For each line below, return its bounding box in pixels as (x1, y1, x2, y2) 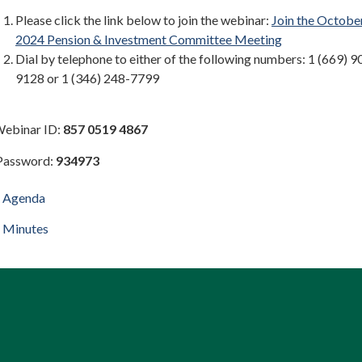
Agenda (2, 190, 45, 205)
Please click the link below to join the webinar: (15, 12, 271, 27)
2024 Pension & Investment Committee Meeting (15, 32, 282, 47)
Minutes (2, 221, 48, 236)
